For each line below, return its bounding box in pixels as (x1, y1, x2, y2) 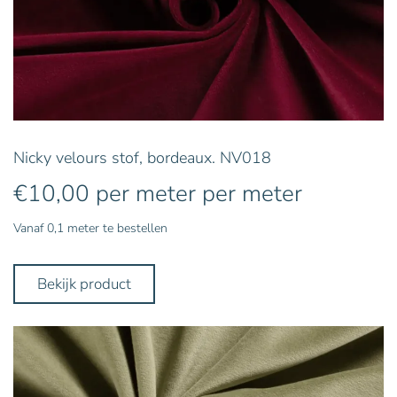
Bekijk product (37, 274, 131, 295)
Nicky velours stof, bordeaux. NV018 (13, 147, 271, 169)
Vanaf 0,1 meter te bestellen (13, 220, 167, 237)
